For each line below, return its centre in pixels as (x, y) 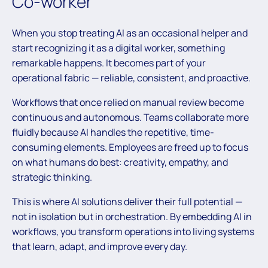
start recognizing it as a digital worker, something (118, 48)
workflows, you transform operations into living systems (133, 232)
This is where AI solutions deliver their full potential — (127, 202)
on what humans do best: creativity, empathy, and (120, 162)
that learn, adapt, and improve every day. (100, 247)
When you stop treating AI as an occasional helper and (130, 33)
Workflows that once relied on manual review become (128, 103)
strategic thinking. (52, 177)
